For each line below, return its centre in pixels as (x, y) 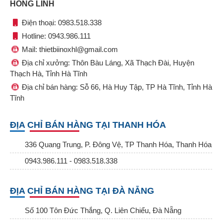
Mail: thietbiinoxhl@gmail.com (69, 50)
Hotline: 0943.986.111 (55, 36)
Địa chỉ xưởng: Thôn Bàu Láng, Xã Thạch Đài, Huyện (107, 63)
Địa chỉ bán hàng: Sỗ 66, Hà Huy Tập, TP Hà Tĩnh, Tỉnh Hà (116, 87)
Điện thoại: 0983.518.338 (61, 23)
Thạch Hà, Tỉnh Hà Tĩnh (49, 74)
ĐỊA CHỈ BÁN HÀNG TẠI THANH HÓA (88, 125)
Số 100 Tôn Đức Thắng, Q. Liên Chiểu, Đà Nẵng (103, 211)
